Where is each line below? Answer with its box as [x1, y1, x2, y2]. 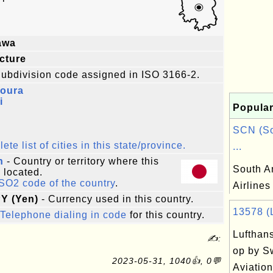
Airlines [233, 180, 271, 191]
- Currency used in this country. [38, 194, 194, 204]
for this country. [127, 210, 205, 220]
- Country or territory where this [4, 156, 159, 166]
